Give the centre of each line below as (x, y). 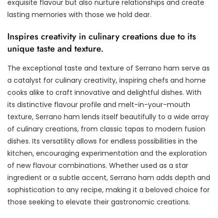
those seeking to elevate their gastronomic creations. (99, 202)
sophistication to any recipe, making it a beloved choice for (109, 190)
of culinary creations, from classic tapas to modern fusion (106, 129)
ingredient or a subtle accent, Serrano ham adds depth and (109, 177)
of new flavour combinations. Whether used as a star (98, 165)
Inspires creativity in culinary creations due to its (102, 36)
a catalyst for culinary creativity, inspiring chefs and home (107, 80)
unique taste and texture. (55, 48)
